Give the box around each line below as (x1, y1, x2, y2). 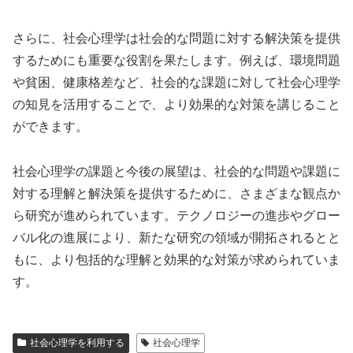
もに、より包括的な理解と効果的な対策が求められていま (13, 252, 340, 266)
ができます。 (13, 119, 88, 133)
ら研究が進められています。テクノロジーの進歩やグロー (13, 208, 340, 222)
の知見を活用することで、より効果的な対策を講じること (13, 97, 340, 111)
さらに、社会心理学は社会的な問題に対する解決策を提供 (13, 31, 340, 45)
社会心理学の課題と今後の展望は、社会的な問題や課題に (13, 164, 340, 178)
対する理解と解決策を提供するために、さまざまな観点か (13, 186, 340, 200)
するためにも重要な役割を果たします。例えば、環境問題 (13, 53, 340, 67)
